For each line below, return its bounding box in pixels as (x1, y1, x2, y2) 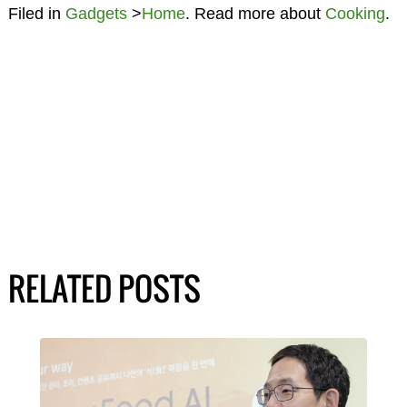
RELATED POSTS (7, 264, 201, 313)
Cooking (324, 5, 385, 24)
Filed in (7, 5, 65, 24)
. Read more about (184, 5, 325, 24)
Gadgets (65, 5, 127, 24)
